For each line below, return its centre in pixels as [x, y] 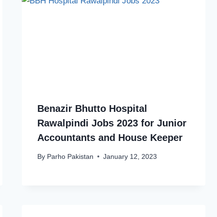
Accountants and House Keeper [110, 138]
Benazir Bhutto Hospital [93, 109]
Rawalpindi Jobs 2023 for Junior [112, 123]
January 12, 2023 [130, 156]
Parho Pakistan [70, 156]
